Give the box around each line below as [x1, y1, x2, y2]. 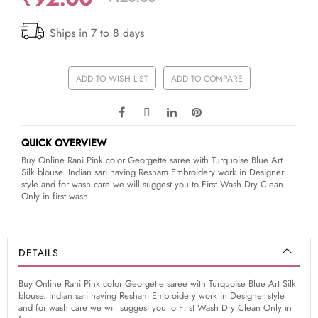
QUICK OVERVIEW [21, 136, 106, 150]
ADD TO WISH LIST [75, 72, 148, 86]
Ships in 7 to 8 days [50, 25, 144, 42]
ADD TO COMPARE [170, 72, 243, 86]
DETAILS [18, 246, 59, 261]
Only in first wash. [21, 190, 91, 204]
